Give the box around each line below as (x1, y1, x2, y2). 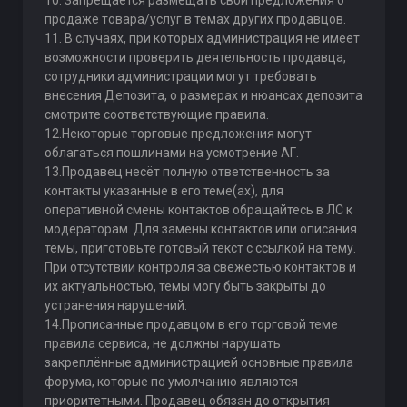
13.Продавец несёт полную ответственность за (44, 164, 330, 179)
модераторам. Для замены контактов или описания (44, 222, 357, 236)
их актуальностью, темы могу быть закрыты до (44, 279, 326, 293)
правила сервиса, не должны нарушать (44, 336, 281, 351)
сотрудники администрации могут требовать (44, 69, 317, 84)
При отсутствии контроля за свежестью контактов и (44, 260, 356, 274)
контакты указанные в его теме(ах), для (44, 184, 283, 198)
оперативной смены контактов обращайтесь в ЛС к (44, 203, 352, 217)
